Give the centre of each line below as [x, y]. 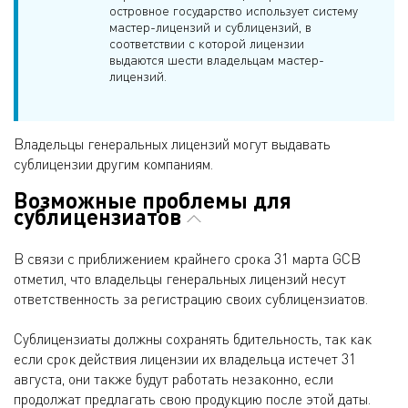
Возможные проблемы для [153, 199]
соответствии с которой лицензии [207, 43]
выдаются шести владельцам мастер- [217, 59]
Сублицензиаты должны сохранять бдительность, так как [193, 339]
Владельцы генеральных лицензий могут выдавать [172, 143]
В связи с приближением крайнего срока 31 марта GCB [187, 259]
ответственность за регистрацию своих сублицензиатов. [191, 299]
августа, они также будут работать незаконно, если [173, 379]
